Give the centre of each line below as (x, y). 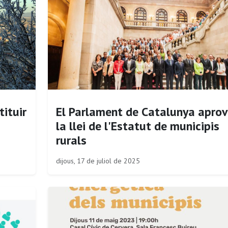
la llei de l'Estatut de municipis (137, 126)
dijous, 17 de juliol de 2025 (98, 161)
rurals (71, 140)
